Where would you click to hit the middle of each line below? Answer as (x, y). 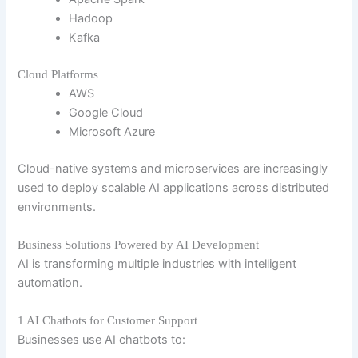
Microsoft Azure (112, 131)
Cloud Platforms (58, 74)
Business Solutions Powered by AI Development (139, 244)
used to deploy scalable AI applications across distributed (174, 187)
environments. (57, 207)
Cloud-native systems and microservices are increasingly (173, 168)
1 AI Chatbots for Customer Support (108, 321)
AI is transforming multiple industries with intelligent (157, 263)
